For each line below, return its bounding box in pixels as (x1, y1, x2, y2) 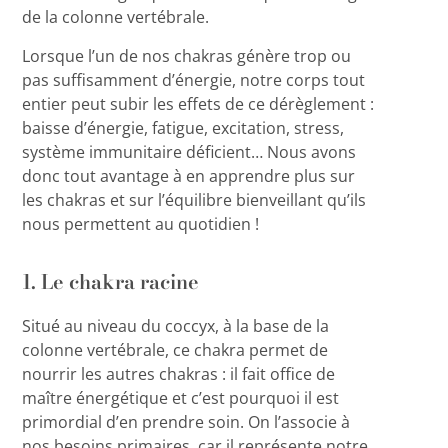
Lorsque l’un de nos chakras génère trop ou (22, 44, 352, 67)
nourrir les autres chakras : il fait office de (22, 363, 336, 386)
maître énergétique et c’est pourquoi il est (22, 387, 340, 410)
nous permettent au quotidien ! (22, 212, 260, 235)
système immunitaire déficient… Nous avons (22, 140, 357, 163)
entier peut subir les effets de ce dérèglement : (22, 92, 375, 115)
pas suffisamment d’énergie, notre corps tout (22, 68, 366, 91)
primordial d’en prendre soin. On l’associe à (22, 411, 351, 434)
